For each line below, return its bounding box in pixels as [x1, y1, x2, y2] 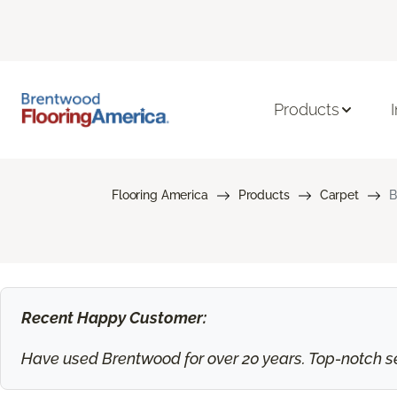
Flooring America [112, 187, 208, 202]
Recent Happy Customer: [20, 308, 206, 328]
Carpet [319, 187, 359, 202]
